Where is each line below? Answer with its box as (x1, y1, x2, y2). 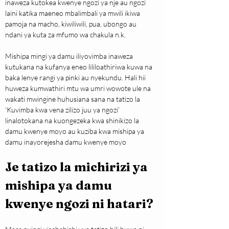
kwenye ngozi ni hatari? (5, 196, 153, 212)
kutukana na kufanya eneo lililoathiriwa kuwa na (5, 62, 154, 72)
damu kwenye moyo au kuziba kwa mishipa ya (5, 127, 146, 136)
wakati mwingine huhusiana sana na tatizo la (5, 95, 142, 104)
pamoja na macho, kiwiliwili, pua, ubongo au (5, 19, 138, 29)
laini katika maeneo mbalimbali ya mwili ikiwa (5, 9, 142, 18)
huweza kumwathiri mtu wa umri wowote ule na (5, 84, 152, 93)
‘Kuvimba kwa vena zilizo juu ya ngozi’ (5, 105, 121, 114)
